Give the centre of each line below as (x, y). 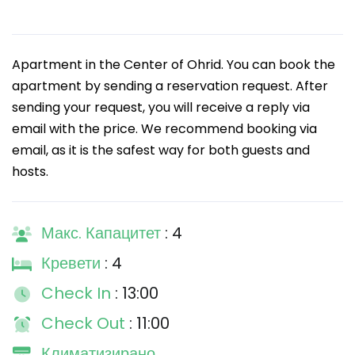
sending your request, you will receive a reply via (161, 107)
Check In (78, 293)
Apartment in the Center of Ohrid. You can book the (174, 65)
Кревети (73, 263)
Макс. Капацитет (103, 233)
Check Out (85, 323)
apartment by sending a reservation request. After (170, 86)
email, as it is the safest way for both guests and (161, 150)
